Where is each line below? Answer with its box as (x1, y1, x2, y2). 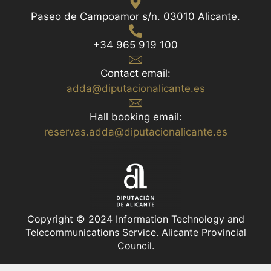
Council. (117, 239, 154, 252)
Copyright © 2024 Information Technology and (27, 212, 244, 225)
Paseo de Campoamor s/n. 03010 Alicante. (31, 10, 240, 22)
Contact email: (100, 67, 171, 79)
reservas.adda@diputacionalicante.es (44, 125, 227, 138)
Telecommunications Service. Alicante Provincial (25, 226, 246, 238)
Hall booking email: (89, 110, 182, 123)
